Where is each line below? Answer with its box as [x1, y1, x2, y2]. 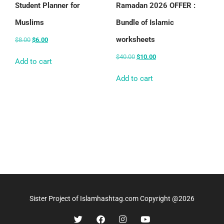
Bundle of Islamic [115, 17, 174, 27]
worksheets [115, 34, 155, 44]
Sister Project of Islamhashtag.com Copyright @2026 [29, 194, 194, 203]
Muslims [15, 17, 44, 27]
